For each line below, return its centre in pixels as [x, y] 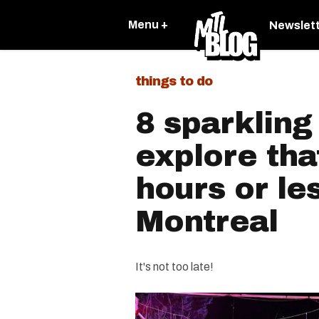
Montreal [206, 221]
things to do [174, 81]
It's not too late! [174, 267]
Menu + [148, 25]
